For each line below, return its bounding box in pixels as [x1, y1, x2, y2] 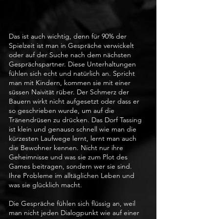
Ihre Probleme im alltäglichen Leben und [9, 171, 136, 180]
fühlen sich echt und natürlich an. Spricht [9, 69, 137, 78]
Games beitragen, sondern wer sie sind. [9, 162, 134, 171]
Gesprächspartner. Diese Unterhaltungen [9, 60, 138, 68]
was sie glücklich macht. [9, 180, 84, 189]
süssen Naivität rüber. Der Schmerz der [9, 88, 131, 96]
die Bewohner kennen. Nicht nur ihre [9, 143, 125, 152]
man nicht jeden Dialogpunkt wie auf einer [9, 208, 141, 217]
